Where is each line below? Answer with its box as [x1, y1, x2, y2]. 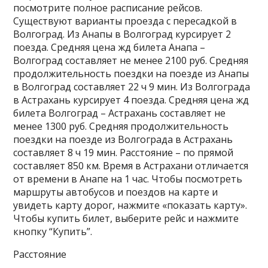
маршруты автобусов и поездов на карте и [13, 185, 218, 199]
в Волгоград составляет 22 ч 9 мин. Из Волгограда [13, 80, 251, 93]
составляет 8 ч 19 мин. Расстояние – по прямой [13, 146, 234, 159]
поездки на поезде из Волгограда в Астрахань [13, 133, 233, 146]
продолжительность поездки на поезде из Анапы [13, 67, 249, 80]
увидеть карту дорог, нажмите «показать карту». [13, 199, 248, 212]
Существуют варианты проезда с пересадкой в [13, 14, 237, 28]
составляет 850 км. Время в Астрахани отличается [13, 159, 249, 172]
